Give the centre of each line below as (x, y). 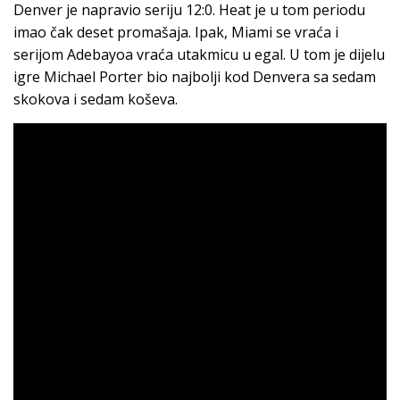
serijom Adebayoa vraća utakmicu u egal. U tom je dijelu (199, 54)
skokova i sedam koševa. (96, 99)
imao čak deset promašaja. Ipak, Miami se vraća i (176, 32)
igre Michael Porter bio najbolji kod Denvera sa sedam (195, 76)
